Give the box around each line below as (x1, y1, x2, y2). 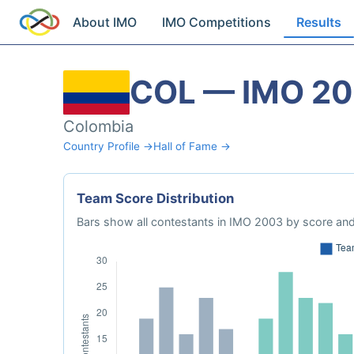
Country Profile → (63, 140, 153, 153)
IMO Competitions (162, 14, 272, 30)
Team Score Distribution (77, 190, 234, 206)
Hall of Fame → (153, 140, 231, 153)
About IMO (73, 14, 137, 30)
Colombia (63, 117, 134, 136)
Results (296, 14, 342, 30)
